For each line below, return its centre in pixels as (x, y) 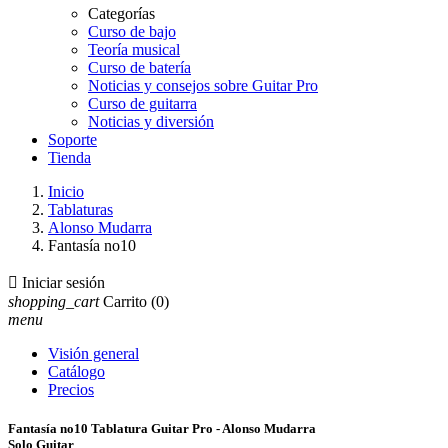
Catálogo (76, 371)
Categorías (121, 13)
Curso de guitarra (142, 103)
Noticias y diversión (151, 121)
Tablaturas (80, 209)
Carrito (125, 301)
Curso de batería (139, 67)
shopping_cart (53, 301)
